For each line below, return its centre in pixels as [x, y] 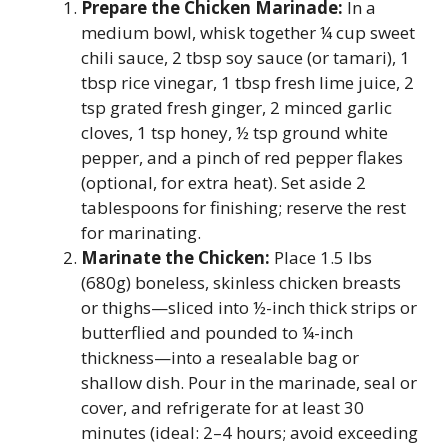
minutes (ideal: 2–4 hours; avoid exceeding [249, 432]
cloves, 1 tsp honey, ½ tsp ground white [234, 132]
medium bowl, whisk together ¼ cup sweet [248, 32]
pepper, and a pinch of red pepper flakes [242, 157]
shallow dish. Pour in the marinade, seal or [249, 382]
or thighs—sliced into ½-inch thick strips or [249, 307]
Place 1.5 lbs [321, 257]
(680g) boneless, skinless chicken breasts [241, 282]
